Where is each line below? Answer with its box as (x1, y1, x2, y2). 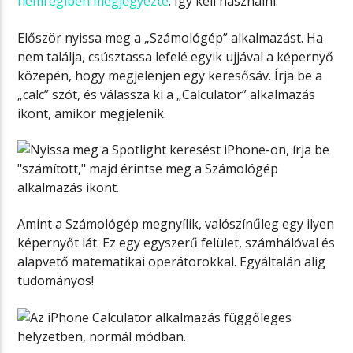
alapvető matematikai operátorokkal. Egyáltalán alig (17, 253, 326, 271)
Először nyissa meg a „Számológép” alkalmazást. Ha (17, 28, 324, 46)
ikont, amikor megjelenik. (17, 104, 167, 122)
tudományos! (17, 272, 95, 290)
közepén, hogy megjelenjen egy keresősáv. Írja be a (17, 66, 323, 84)
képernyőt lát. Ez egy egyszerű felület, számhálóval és (17, 234, 336, 252)
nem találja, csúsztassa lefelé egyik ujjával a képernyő (17, 47, 334, 65)
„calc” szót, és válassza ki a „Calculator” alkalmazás (17, 85, 316, 103)
